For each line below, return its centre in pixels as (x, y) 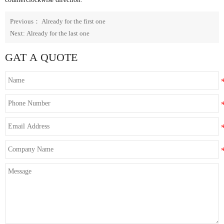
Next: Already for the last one (50, 33)
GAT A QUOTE (41, 57)
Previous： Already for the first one (58, 21)
